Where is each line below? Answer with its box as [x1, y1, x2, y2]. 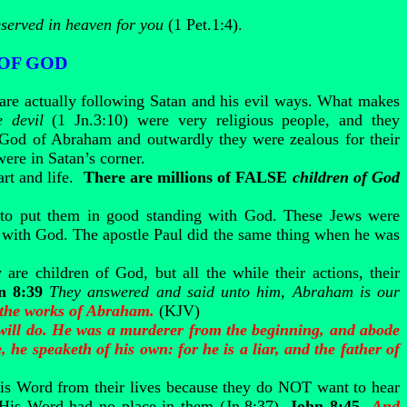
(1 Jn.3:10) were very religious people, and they [43, 111, 401, 129]
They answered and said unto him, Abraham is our [49, 283, 401, 301]
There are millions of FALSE [83, 168, 293, 186]
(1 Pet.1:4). [164, 15, 243, 34]
